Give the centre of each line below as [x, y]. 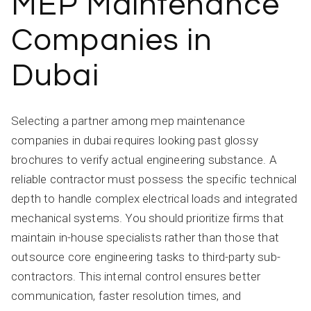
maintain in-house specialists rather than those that [145, 237]
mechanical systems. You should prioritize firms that [148, 218]
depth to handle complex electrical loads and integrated [154, 198]
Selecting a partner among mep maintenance [128, 120]
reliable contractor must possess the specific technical [154, 179]
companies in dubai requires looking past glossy [135, 140]
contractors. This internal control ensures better [136, 276]
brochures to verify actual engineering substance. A [144, 159]
